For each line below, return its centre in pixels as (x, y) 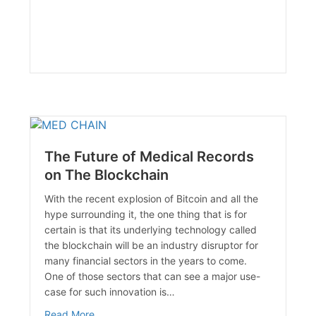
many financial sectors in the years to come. (147, 261)
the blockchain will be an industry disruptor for (152, 245)
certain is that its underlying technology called (151, 230)
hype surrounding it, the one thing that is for (146, 214)
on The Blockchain (107, 175)
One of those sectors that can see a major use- (153, 276)
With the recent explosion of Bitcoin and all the (152, 199)
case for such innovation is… (110, 292)
